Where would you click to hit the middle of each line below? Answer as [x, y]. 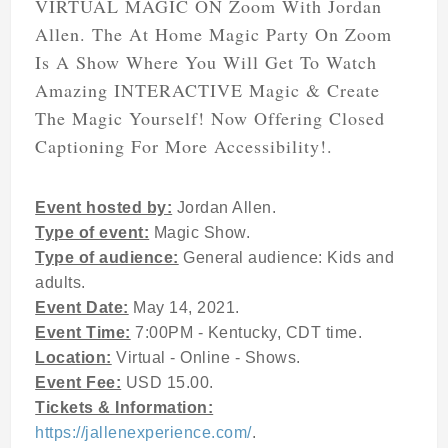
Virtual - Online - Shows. [208, 357]
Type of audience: [107, 257]
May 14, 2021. [186, 307]
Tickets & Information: [124, 407]
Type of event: [92, 232]
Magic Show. [202, 232]
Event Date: [82, 307]
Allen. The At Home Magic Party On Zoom [214, 34]
